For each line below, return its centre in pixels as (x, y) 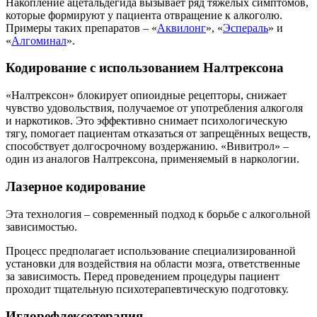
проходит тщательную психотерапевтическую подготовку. (147, 289)
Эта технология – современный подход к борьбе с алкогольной (158, 214)
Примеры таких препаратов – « (81, 28)
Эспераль (246, 28)
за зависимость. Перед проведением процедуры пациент (143, 276)
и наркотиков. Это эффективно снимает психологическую (146, 121)
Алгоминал (39, 40)
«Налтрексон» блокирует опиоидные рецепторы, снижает (146, 96)
